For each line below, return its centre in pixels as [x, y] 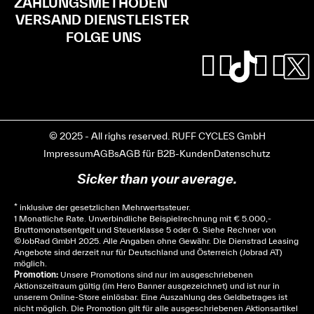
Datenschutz [242, 154]
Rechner [244, 230]
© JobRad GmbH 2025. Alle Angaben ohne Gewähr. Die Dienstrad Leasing [156, 241]
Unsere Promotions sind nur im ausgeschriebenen [156, 275]
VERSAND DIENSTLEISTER [103, 20]
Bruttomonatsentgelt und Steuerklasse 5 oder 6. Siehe [121, 230]
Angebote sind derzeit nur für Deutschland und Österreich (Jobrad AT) [148, 252]
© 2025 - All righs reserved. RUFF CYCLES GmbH [157, 136]
